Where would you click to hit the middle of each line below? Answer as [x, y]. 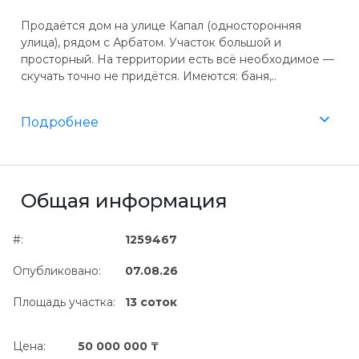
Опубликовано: [57, 271]
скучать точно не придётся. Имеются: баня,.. [149, 76]
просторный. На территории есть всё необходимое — [177, 59]
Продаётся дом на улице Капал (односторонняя [161, 26]
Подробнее [60, 122]
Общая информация [124, 201]
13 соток [151, 302]
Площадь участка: [64, 302]
